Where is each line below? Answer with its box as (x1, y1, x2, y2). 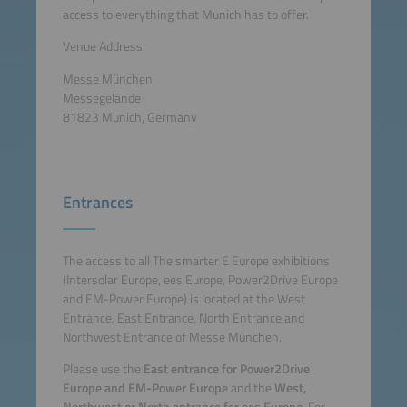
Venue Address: (62, 36, 145, 57)
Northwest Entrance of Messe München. (62, 326, 282, 347)
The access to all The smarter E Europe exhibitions (62, 250, 330, 271)
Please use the (62, 359, 141, 380)
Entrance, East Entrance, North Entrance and (62, 307, 304, 328)
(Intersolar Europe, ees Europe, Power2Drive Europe (62, 269, 338, 290)
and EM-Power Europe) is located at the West (62, 288, 305, 309)
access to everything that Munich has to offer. (62, 4, 309, 25)
